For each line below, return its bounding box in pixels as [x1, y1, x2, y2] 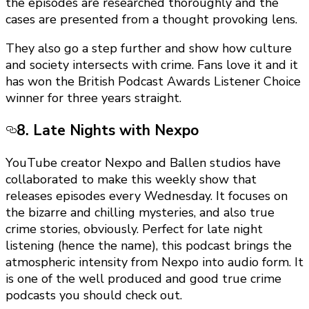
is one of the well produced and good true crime [6, 270, 281, 287]
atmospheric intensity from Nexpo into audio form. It [6, 253, 303, 270]
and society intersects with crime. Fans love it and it [6, 56, 298, 73]
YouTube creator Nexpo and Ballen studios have [6, 154, 281, 171]
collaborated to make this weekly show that [6, 170, 257, 188]
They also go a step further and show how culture [6, 39, 292, 57]
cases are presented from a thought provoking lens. [6, 10, 297, 28]
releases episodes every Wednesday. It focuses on [6, 187, 288, 204]
